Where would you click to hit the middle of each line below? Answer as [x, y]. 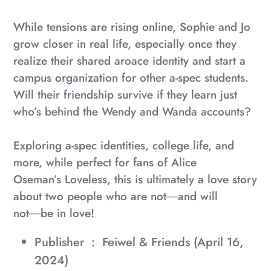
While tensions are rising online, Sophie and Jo [132, 27]
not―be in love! [54, 213]
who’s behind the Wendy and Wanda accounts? [132, 111]
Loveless [86, 179]
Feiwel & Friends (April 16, [173, 243]
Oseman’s [39, 179]
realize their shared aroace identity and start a [129, 60]
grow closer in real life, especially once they [125, 44]
